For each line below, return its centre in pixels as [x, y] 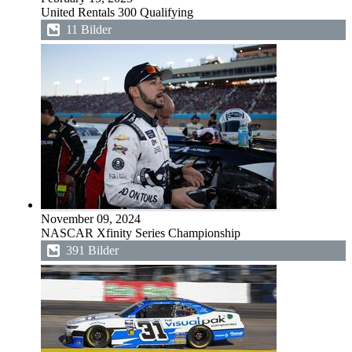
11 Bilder [89, 29]
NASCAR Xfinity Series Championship [141, 233]
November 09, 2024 [91, 219]
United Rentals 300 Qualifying [117, 12]
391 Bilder [92, 250]
